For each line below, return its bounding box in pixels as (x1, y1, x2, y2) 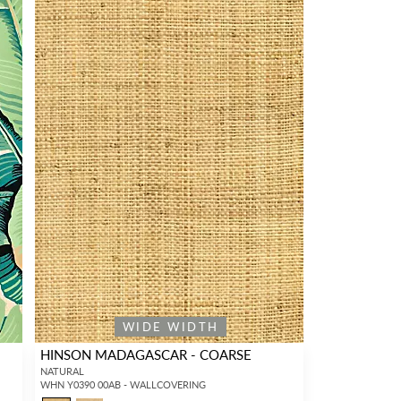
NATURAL (39, 363, 84, 378)
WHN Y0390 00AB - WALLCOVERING (39, 377, 206, 391)
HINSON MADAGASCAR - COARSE (39, 344, 252, 363)
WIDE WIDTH (122, 318, 219, 335)
